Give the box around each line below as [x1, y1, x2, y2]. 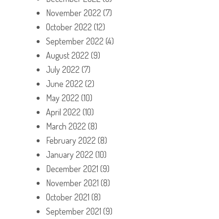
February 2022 [46, 134, 96, 146]
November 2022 [46, 7, 101, 18]
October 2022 [46, 21, 92, 32]
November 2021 [46, 177, 99, 188]
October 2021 [46, 191, 89, 202]
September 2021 [46, 205, 101, 217]
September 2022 [46, 35, 104, 46]
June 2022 [46, 78, 83, 89]
